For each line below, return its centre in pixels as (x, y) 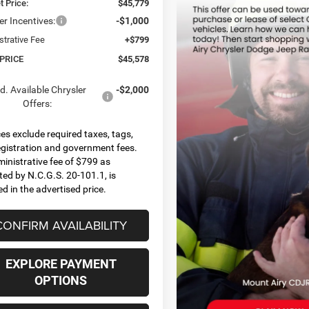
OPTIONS (61, 280)
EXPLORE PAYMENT (61, 263)
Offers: (37, 103)
